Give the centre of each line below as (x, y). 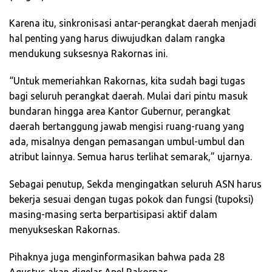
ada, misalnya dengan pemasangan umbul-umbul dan (127, 142)
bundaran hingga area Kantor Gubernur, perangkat (120, 111)
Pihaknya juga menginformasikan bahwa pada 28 (117, 257)
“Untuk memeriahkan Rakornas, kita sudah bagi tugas (127, 81)
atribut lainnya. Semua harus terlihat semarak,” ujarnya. (131, 157)
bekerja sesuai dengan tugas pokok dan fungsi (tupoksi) (131, 199)
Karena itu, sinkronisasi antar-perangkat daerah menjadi (133, 23)
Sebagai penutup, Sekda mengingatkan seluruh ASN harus (135, 184)
